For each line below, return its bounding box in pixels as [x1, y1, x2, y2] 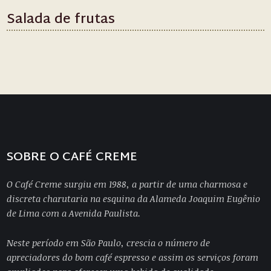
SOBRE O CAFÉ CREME [7, 146, 138, 168]
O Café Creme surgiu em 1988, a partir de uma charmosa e [7, 178, 248, 190]
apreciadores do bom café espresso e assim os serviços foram [7, 251, 259, 263]
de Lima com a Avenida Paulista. [7, 207, 141, 219]
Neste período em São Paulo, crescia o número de [7, 237, 211, 249]
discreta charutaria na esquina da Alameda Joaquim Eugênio [7, 192, 261, 204]
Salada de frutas [7, 8, 116, 32]
